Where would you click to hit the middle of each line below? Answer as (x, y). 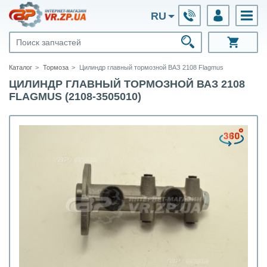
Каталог (21, 67)
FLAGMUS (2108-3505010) (75, 97)
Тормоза (56, 67)
